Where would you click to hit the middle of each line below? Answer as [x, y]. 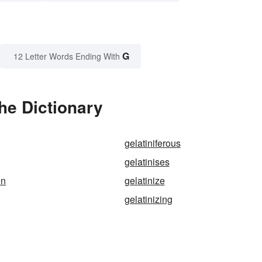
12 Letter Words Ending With [67, 56]
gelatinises [147, 162]
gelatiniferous [152, 143]
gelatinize [144, 181]
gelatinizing [148, 199]
